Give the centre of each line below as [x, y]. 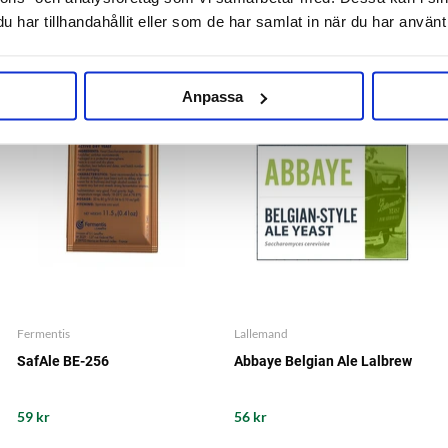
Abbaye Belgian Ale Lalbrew [322, 360]
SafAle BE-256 [63, 360]
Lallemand [260, 333]
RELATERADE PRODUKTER [224, 31]
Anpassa [213, 96]
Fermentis [44, 333]
